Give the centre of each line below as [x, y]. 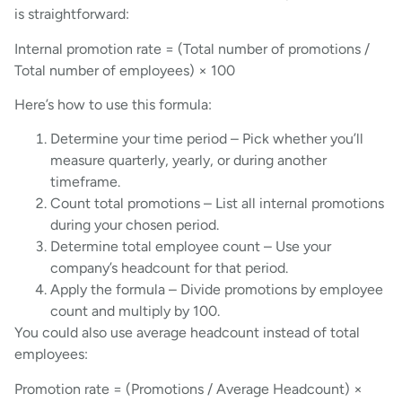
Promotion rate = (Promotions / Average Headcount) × [188, 389]
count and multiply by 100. [135, 311]
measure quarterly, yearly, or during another [188, 161]
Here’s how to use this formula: [113, 104]
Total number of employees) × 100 [125, 70]
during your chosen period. [135, 225]
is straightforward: [72, 14]
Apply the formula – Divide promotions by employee [217, 290]
